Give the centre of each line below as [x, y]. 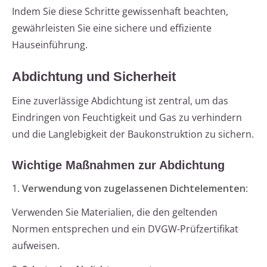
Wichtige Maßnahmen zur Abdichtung [118, 165]
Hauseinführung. [50, 45]
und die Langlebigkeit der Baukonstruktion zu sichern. [133, 134]
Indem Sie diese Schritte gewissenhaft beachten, [120, 12]
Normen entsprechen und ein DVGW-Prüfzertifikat [125, 229]
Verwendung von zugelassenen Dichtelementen [134, 189]
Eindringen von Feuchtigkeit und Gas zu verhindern [127, 118]
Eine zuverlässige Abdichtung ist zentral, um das [120, 101]
